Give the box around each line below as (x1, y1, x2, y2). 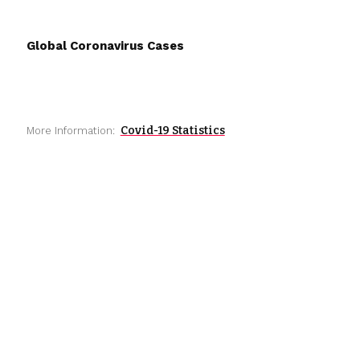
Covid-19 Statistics (120, 124, 225, 138)
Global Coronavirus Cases (26, 39, 184, 54)
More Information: (26, 125, 115, 137)
